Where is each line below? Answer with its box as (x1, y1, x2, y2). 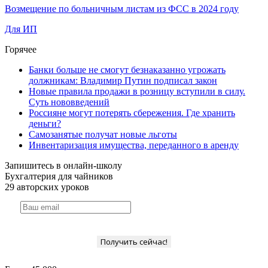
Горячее (5, 44, 36, 54)
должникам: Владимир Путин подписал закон (29, 75, 217, 86)
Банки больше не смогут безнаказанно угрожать (29, 64, 226, 75)
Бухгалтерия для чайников (5, 170, 113, 181)
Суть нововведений (29, 96, 109, 107)
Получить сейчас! (100, 236, 167, 247)
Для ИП (5, 23, 37, 34)
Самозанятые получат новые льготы (29, 129, 177, 139)
